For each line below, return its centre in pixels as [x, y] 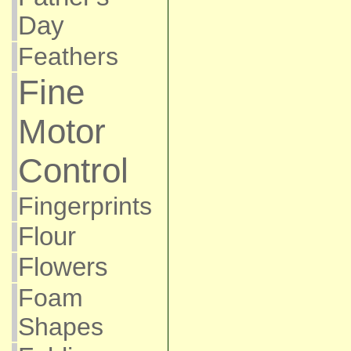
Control [73, 170]
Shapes [60, 327]
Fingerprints [85, 206]
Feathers [68, 56]
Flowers [63, 267]
